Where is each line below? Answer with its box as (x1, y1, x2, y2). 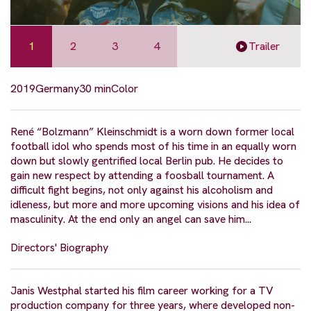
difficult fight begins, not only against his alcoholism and (10, 182, 273, 197)
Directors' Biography (10, 239, 108, 255)
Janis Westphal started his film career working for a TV (10, 283, 274, 298)
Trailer (249, 39, 280, 54)
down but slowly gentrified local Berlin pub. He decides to (10, 153, 283, 168)
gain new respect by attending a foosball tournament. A (10, 167, 274, 183)
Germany (35, 81, 79, 96)
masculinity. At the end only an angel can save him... (10, 211, 251, 226)
